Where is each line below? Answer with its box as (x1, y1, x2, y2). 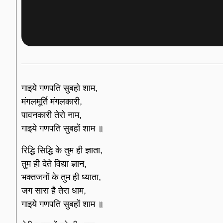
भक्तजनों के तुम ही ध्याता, (21, 172, 101, 182)
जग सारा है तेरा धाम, (21, 185, 86, 196)
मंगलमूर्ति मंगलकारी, (21, 97, 82, 107)
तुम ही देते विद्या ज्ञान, (21, 158, 87, 169)
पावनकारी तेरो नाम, (21, 110, 82, 120)
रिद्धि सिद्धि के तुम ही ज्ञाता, (21, 145, 103, 155)
